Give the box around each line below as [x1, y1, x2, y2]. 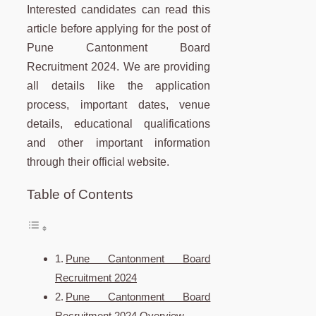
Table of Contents [27, 187, 133, 202]
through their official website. [27, 156, 169, 169]
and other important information [27, 137, 211, 150]
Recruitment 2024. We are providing [27, 61, 211, 73]
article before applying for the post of [27, 23, 211, 35]
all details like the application [27, 80, 211, 92]
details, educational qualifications [27, 118, 211, 130]
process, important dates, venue [27, 99, 211, 111]
